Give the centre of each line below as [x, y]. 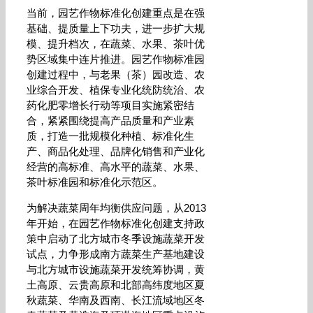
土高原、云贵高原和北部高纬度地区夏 [116, 285]
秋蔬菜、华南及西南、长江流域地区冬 [116, 300]
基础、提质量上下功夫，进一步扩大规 [116, 28]
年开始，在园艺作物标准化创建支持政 [116, 223]
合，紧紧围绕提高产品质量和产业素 [110, 121]
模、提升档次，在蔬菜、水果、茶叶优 [116, 44]
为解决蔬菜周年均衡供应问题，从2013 [116, 208]
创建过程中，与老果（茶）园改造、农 [116, 74]
